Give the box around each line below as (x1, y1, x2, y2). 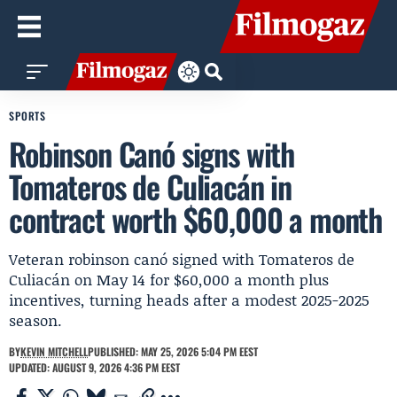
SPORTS (9, 108, 47, 123)
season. (9, 309, 62, 331)
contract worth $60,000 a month (9, 196, 383, 242)
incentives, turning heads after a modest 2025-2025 (9, 289, 370, 310)
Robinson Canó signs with (9, 130, 295, 176)
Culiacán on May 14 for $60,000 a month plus (9, 269, 329, 290)
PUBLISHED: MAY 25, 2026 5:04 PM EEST (88, 344, 258, 359)
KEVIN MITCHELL (20, 344, 88, 359)
